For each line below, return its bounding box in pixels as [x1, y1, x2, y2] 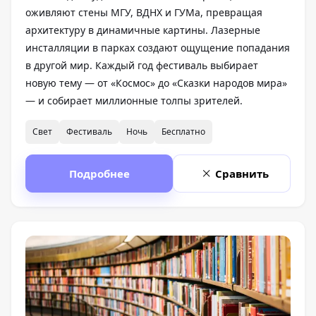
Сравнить [215, 166, 269, 181]
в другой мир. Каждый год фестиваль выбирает [25, 58, 258, 72]
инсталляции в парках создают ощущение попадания [25, 40, 290, 54]
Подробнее [68, 166, 130, 181]
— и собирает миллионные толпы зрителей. [25, 93, 243, 107]
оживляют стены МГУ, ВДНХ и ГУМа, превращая [25, 5, 262, 19]
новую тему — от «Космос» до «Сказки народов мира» [25, 75, 287, 90]
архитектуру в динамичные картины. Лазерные [25, 23, 260, 37]
